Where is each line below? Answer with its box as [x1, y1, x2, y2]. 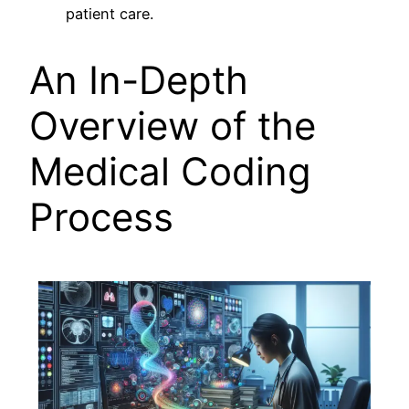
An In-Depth [29, 57, 248, 104]
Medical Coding [29, 148, 311, 195]
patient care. [66, 5, 153, 24]
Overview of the [29, 102, 316, 150]
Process [29, 194, 173, 241]
